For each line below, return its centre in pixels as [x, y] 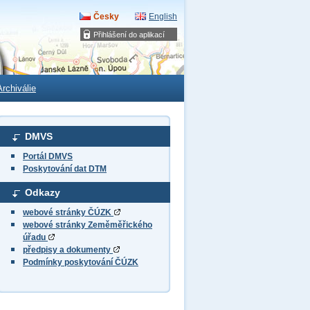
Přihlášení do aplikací [129, 35]
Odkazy [43, 192]
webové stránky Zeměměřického [88, 225]
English [163, 17]
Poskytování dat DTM [65, 169]
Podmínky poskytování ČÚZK [81, 262]
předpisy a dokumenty [68, 250]
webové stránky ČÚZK [68, 212]
